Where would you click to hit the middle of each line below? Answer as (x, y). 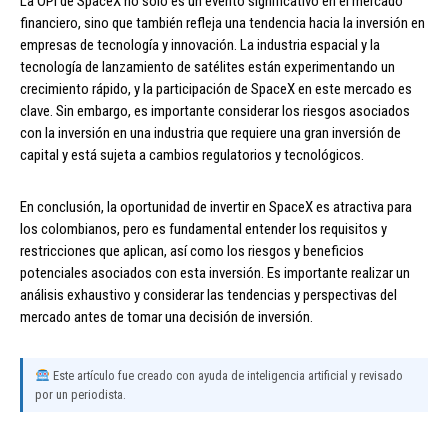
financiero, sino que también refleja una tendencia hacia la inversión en (222, 23)
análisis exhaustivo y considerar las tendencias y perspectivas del (208, 295)
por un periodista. (80, 395)
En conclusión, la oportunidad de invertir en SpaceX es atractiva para (216, 207)
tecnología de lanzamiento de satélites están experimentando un (207, 67)
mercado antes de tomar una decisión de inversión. (166, 317)
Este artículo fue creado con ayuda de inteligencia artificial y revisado (226, 376)
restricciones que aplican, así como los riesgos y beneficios (192, 251)
